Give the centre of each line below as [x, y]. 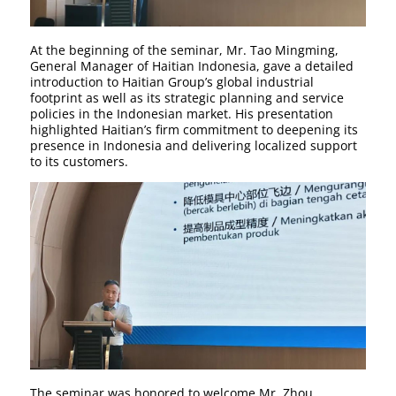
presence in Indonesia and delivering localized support [194, 145]
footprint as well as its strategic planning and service [187, 97]
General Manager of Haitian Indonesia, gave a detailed [192, 65]
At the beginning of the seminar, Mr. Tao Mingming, [185, 49]
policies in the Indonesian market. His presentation [182, 113]
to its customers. [80, 161]
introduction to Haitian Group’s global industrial [172, 81]
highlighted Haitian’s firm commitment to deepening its [194, 129]
